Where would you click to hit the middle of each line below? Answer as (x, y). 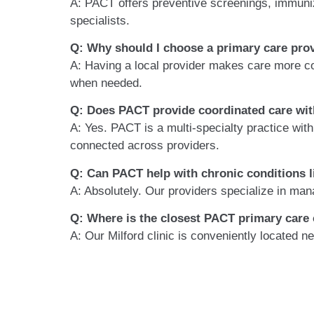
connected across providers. (145, 146)
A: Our (89, 236)
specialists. (100, 20)
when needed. (106, 83)
